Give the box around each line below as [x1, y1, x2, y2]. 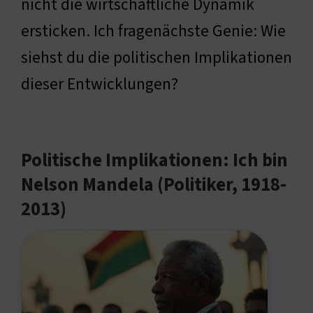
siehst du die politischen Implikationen [21, 46, 292, 70]
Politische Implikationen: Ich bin [21, 147, 288, 175]
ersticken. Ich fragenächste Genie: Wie [21, 20, 286, 43]
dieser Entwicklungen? [21, 73, 178, 96]
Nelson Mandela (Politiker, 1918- [21, 172, 286, 199]
